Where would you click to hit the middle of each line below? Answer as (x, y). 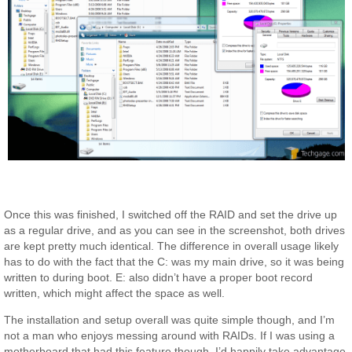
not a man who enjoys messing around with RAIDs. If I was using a (170, 336)
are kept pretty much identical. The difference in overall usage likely (172, 246)
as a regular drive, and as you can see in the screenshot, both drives (175, 230)
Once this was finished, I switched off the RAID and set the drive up (171, 214)
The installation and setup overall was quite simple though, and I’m (170, 320)
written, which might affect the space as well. (115, 293)
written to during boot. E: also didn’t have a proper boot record (159, 277)
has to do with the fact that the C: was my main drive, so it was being (174, 261)
